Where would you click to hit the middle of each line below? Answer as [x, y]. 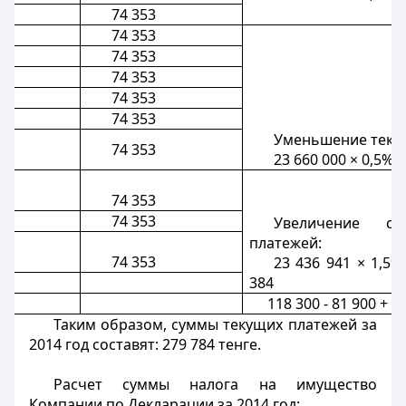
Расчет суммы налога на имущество [215, 384]
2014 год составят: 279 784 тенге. [145, 344]
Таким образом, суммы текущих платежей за [215, 324]
